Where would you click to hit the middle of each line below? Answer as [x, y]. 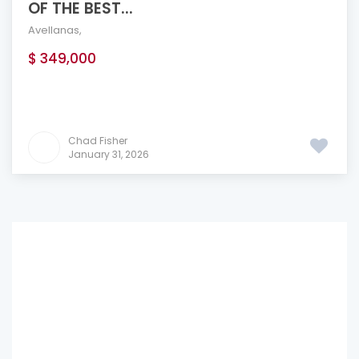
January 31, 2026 [109, 154]
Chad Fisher [98, 141]
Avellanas [54, 30]
